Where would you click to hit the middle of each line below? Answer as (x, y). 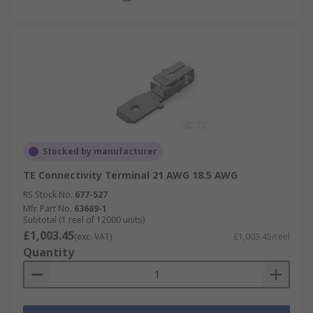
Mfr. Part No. (48, 209)
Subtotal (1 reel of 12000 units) (84, 220)
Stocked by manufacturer (100, 151)
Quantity (49, 252)
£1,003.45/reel (262, 236)
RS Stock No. (48, 195)
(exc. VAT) (93, 236)
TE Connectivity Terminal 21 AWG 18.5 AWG (130, 175)
